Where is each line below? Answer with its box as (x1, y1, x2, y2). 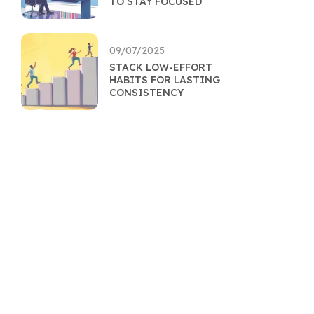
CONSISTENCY (109, 86, 184, 99)
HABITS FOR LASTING (109, 74, 220, 86)
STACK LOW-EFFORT (109, 61, 212, 74)
